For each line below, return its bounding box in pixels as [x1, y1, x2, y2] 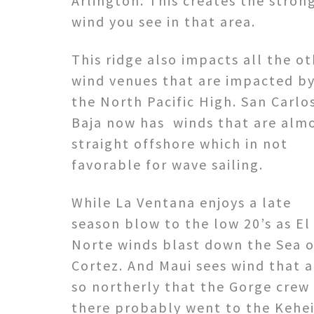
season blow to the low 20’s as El [71, 214, 310, 232]
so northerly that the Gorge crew [71, 277, 310, 295]
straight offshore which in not [71, 134, 288, 152]
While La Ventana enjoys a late [71, 193, 292, 211]
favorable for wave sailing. [71, 155, 264, 173]
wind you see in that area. [71, 12, 256, 30]
